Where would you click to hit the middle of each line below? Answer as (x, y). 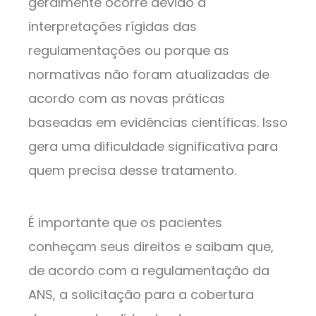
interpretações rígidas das (113, 26)
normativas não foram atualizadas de (149, 74)
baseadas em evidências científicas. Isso (158, 122)
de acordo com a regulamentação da (149, 270)
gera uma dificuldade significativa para (153, 146)
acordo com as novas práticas (127, 98)
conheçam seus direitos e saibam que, (151, 246)
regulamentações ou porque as (129, 50)
